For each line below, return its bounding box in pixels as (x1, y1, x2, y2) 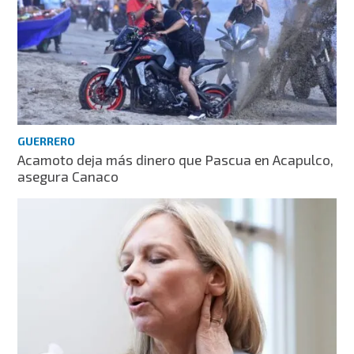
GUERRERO (17, 134, 76, 149)
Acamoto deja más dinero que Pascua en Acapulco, (17, 151, 334, 169)
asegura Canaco (17, 168, 119, 186)
